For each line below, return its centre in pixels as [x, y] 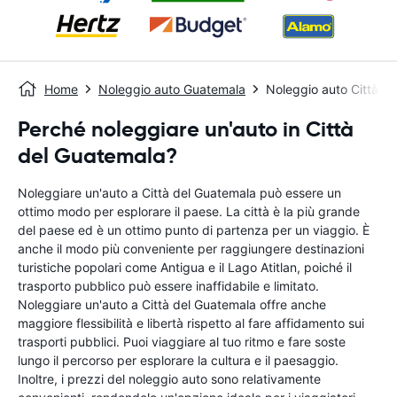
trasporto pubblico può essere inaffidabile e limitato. [168, 286]
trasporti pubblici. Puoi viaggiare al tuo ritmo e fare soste [182, 342]
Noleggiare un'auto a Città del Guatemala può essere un [179, 193]
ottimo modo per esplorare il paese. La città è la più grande [189, 211]
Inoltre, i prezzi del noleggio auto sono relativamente [169, 379]
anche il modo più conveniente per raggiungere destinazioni [191, 249]
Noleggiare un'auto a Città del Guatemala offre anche [172, 304]
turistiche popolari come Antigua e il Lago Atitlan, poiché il [185, 267]
